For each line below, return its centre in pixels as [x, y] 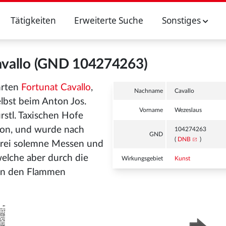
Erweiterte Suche [109, 20]
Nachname [149, 91]
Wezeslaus [188, 110]
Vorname [151, 110]
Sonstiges [182, 20]
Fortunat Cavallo [56, 88]
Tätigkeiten [33, 20]
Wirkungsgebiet [143, 158]
